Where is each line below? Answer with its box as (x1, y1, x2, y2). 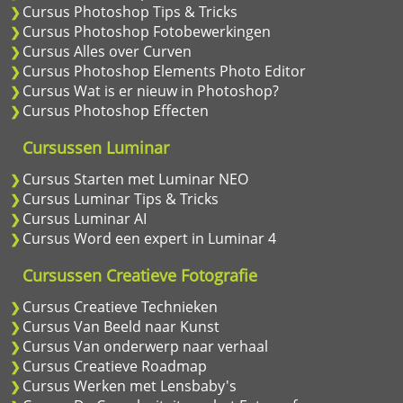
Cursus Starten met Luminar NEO (22, 169, 248, 189)
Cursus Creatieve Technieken (22, 297, 218, 317)
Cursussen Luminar (22, 137, 169, 158)
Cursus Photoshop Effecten (22, 101, 209, 121)
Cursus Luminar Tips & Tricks (22, 189, 219, 209)
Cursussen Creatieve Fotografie (22, 264, 257, 286)
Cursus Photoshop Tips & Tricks (22, 2, 237, 22)
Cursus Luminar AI (22, 209, 147, 228)
